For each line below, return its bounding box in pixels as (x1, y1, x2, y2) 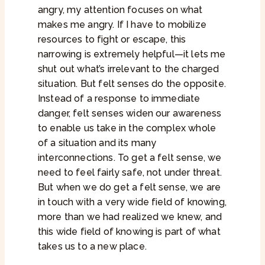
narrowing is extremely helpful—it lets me (38, 49, 226, 60)
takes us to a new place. (38, 241, 147, 253)
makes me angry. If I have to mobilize (38, 19, 206, 31)
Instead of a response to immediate (38, 93, 201, 105)
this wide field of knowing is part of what (38, 226, 221, 238)
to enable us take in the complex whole (38, 122, 216, 134)
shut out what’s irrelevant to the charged (38, 63, 219, 75)
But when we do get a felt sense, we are (38, 182, 221, 193)
